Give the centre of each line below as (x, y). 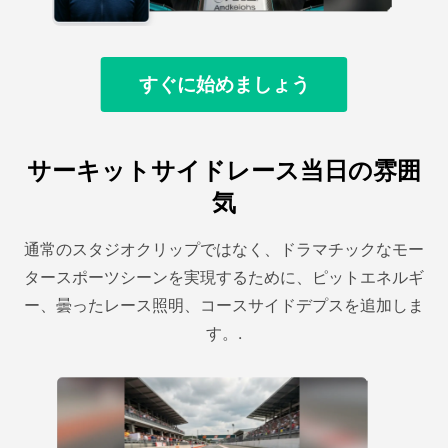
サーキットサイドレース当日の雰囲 (224, 171)
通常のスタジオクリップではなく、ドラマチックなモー (224, 249)
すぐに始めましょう (224, 84)
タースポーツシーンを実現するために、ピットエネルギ (224, 277)
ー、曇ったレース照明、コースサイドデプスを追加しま (224, 305)
